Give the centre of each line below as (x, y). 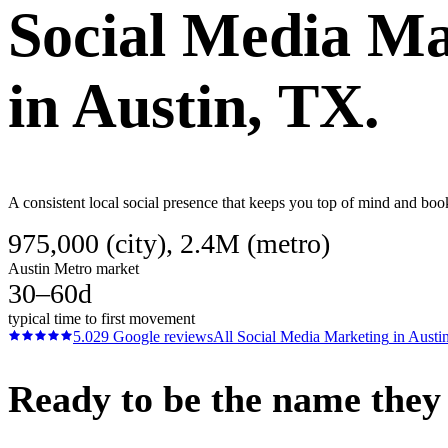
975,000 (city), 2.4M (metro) (169, 243)
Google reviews (161, 336)
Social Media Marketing (313, 336)
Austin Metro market (73, 268)
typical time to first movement (101, 318)
